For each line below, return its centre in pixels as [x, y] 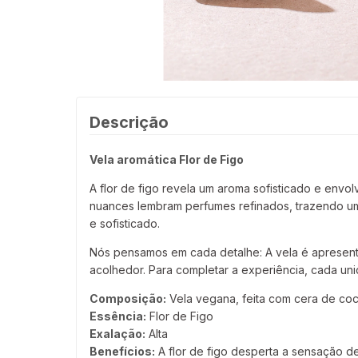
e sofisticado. [125, 224]
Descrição [129, 123]
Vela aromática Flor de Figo [167, 160]
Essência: [118, 316]
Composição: [128, 299]
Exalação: [117, 334]
